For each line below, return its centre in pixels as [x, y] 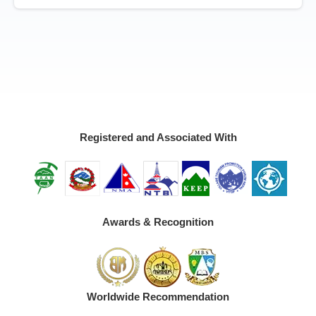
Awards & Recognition [158, 221]
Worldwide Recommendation [158, 296]
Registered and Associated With [158, 137]
